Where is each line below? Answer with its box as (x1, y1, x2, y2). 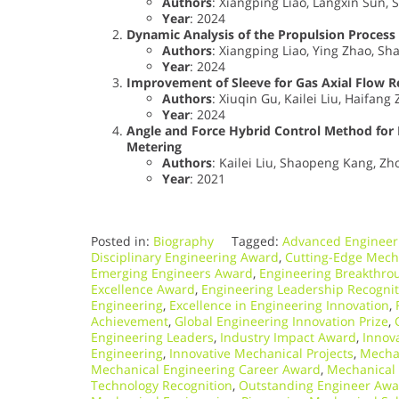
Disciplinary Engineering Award (91, 248, 279, 266)
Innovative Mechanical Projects (169, 345, 354, 362)
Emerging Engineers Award (91, 265, 253, 282)
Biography (153, 232, 214, 250)
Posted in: (91, 232, 153, 250)
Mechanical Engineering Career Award (91, 361, 321, 379)
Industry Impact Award (220, 329, 356, 346)
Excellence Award (91, 281, 195, 298)
